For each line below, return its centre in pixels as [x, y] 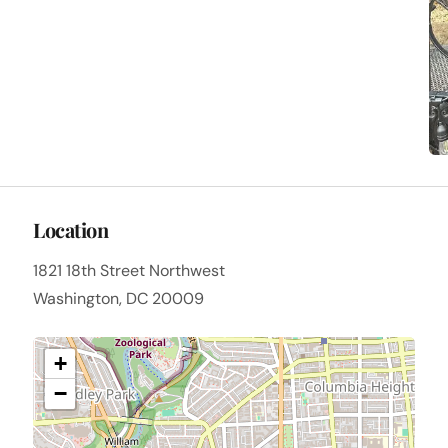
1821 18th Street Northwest [129, 271]
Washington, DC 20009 [119, 299]
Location [71, 230]
